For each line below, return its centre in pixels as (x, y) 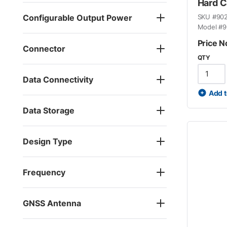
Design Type (48, 141)
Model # (210, 27)
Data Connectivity (58, 79)
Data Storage (49, 110)
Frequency (44, 172)
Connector (44, 48)
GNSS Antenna (52, 203)
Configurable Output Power (78, 17)
